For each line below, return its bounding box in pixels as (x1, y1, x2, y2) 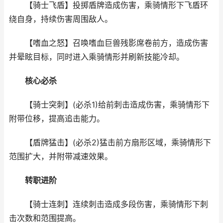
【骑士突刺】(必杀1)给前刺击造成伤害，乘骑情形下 (9, 100, 210, 110)
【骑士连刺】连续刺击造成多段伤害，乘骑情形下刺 (9, 200, 208, 209)
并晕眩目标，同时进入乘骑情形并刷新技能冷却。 (9, 52, 184, 62)
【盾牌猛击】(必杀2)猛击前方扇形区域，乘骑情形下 (9, 138, 211, 147)
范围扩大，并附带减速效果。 (9, 152, 112, 161)
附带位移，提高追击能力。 (9, 114, 105, 123)
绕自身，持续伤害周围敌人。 (9, 14, 112, 24)
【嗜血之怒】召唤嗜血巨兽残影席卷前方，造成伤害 (9, 38, 208, 48)
